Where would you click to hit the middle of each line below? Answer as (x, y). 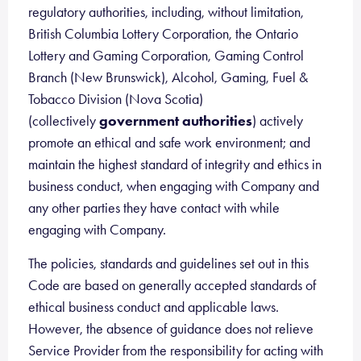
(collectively (64, 121)
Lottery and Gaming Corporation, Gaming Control (166, 56)
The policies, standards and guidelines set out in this (168, 263)
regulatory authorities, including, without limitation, (166, 12)
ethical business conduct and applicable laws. (154, 307)
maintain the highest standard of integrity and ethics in (175, 164)
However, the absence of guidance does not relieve (171, 329)
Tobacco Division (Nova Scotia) (116, 99)
